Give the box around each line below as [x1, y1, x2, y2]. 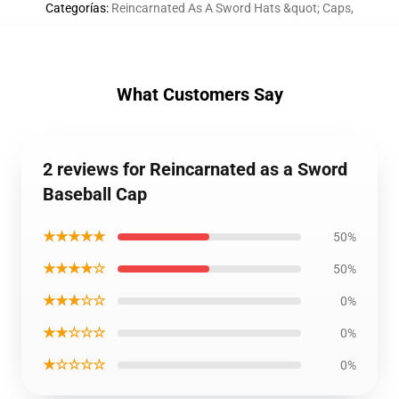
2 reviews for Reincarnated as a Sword [43, 159, 347, 180]
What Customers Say [116, 84, 283, 105]
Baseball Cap [43, 183, 147, 205]
